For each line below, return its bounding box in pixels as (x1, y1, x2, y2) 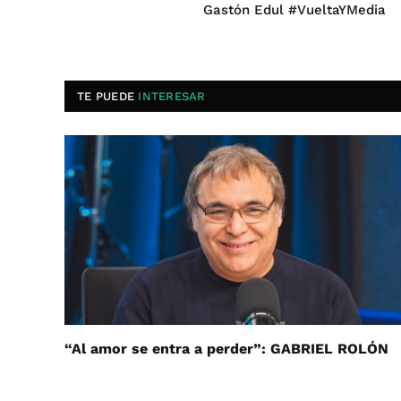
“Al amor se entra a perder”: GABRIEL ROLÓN (64, 339, 388, 357)
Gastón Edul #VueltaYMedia (203, 2, 386, 18)
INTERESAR (138, 90, 206, 103)
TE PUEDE (77, 90, 139, 103)
